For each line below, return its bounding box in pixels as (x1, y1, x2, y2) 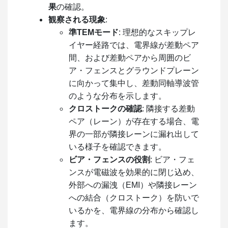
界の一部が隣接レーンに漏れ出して (69, 129, 199, 138)
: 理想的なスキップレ (119, 27, 196, 37)
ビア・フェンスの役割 (69, 155, 150, 164)
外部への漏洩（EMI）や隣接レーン (69, 180, 197, 189)
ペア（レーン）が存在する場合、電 (69, 117, 199, 126)
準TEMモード (69, 27, 119, 37)
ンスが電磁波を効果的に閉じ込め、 (69, 167, 199, 177)
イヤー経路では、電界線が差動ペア (69, 40, 199, 49)
